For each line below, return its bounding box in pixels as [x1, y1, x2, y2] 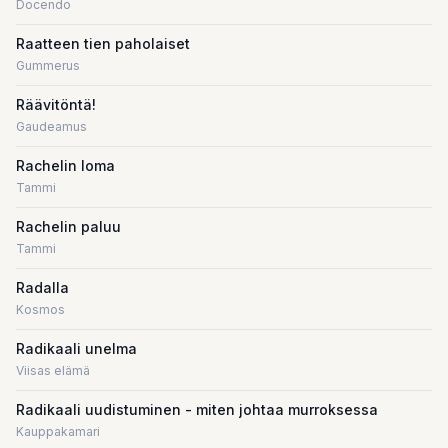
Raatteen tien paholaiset [16, 35, 190, 52]
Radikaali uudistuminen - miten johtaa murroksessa [16, 401, 378, 418]
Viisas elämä [16, 363, 90, 378]
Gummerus [16, 58, 80, 73]
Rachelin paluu [16, 218, 121, 235]
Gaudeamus [16, 119, 87, 134]
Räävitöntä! [16, 96, 96, 113]
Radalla [16, 279, 69, 296]
